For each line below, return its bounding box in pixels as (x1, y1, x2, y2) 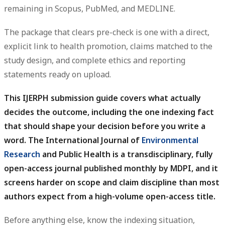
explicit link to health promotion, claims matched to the (4, 40, 212, 52)
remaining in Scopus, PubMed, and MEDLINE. (4, 3, 175, 14)
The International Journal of (26, 135, 142, 146)
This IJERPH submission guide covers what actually (4, 92, 201, 104)
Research (4, 149, 40, 160)
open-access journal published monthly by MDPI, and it (4, 163, 218, 174)
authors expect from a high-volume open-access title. (4, 191, 215, 202)
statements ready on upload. (4, 68, 111, 80)
